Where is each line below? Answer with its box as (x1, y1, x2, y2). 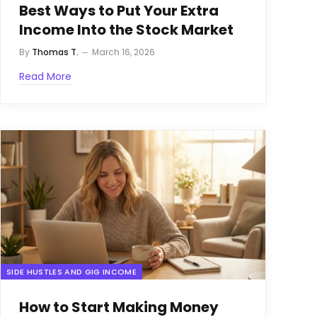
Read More (19, 69, 71, 84)
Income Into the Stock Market (19, 20, 234, 40)
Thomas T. (32, 46, 79, 59)
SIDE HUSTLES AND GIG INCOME (6, 265, 137, 277)
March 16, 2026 (92, 46, 155, 59)
